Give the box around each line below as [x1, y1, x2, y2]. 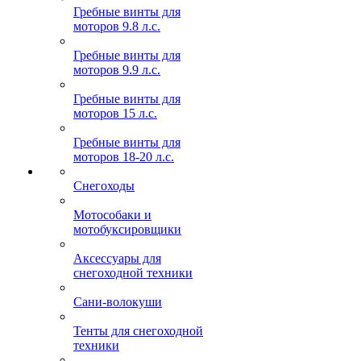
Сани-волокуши [73, 295, 162, 309]
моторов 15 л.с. [73, 106, 157, 120]
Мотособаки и [73, 208, 151, 222]
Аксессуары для [73, 251, 161, 265]
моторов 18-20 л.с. [73, 150, 174, 164]
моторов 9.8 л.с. [73, 19, 160, 33]
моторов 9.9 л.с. [73, 63, 160, 77]
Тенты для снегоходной [73, 324, 203, 338]
